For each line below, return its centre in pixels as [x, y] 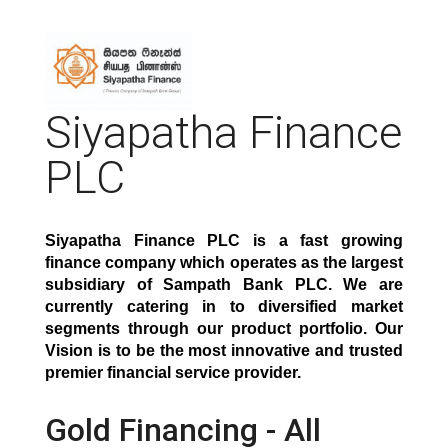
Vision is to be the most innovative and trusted [224, 350]
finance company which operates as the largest [224, 262]
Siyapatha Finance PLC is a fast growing [224, 240]
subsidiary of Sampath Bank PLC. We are [224, 284]
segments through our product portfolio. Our [224, 328]
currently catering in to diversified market [224, 306]
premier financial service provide [168, 372]
